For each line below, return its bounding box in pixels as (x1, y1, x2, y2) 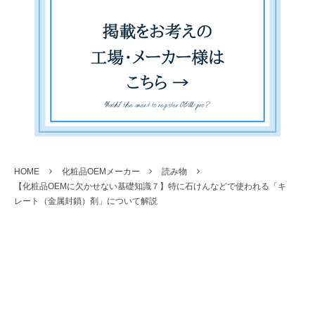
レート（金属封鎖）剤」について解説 (14, 195, 157, 206)
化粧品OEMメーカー (61, 166, 140, 176)
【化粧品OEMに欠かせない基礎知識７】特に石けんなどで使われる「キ (14, 181, 286, 191)
